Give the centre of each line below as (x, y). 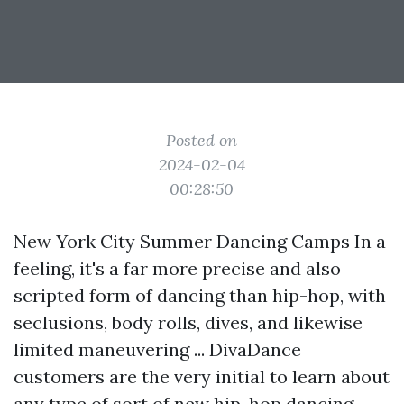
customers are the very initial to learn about (202, 376)
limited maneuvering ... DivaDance (157, 349)
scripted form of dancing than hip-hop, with (200, 295)
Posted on (202, 140)
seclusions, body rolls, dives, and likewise (188, 322)
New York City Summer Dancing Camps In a (200, 241)
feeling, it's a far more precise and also (177, 268)
